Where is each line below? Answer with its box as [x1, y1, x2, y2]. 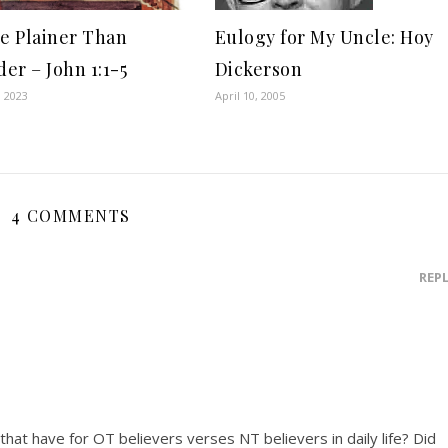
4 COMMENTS [10, 205, 131, 226]
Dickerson [214, 57, 303, 81]
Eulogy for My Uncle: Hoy [214, 25, 434, 49]
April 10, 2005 [214, 88, 285, 103]
